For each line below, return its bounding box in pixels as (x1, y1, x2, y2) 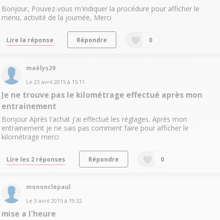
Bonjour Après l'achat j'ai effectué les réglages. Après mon (1, 114, 187, 124)
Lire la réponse (6, 36, 54, 44)
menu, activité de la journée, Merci (1, 13, 111, 23)
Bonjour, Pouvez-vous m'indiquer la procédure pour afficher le (1, 4, 199, 14)
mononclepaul (26, 182, 71, 191)
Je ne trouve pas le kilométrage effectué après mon (1, 89, 202, 100)
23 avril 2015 (33, 78, 66, 85)
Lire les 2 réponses (6, 155, 65, 163)
